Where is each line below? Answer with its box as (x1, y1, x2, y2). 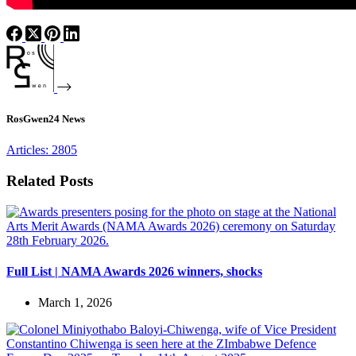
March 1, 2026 (38, 296, 112, 310)
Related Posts (6, 172, 93, 189)
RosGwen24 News (6, 112, 85, 125)
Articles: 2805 (6, 143, 77, 157)
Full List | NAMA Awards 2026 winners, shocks (6, 264, 262, 278)
